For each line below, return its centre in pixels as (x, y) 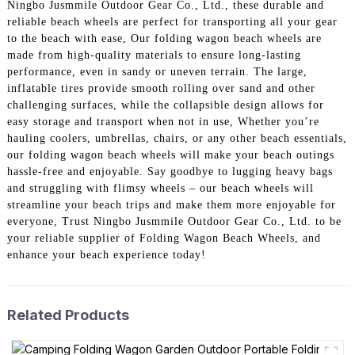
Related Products (68, 315)
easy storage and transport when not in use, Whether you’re (163, 122)
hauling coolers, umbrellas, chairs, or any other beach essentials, (177, 139)
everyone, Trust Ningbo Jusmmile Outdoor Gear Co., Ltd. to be (174, 222)
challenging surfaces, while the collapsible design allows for (165, 105)
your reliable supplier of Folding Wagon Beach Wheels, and (164, 239)
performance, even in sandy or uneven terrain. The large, (157, 72)
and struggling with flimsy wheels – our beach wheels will (160, 189)
